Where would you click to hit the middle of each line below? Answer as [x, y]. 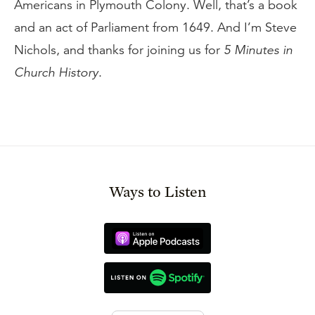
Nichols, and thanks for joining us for [119, 50]
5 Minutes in [258, 50]
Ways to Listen [157, 191]
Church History [56, 72]
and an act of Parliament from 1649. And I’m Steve [155, 27]
